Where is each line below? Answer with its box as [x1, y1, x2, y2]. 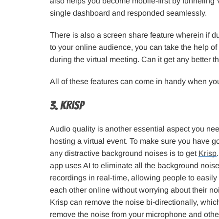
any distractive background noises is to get [50, 149, 198, 157]
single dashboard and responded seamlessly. [50, 8, 207, 17]
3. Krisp [50, 98, 84, 112]
